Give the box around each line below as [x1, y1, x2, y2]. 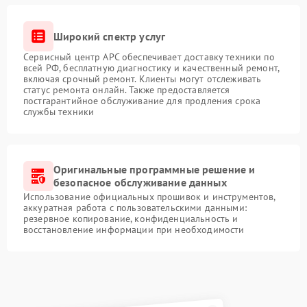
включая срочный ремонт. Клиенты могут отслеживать [23, 73, 262, 85]
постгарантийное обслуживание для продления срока [23, 95, 261, 107]
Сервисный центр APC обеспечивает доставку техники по [23, 51, 275, 63]
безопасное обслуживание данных [53, 175, 227, 189]
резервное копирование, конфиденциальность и [23, 212, 238, 225]
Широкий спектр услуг [53, 29, 166, 43]
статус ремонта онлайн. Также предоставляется [23, 84, 230, 96]
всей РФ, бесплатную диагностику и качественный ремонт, [23, 62, 280, 74]
